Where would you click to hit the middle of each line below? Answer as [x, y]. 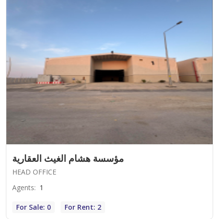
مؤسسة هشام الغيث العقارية [68, 158]
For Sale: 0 [33, 207]
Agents [23, 187]
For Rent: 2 [83, 207]
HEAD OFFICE [34, 172]
